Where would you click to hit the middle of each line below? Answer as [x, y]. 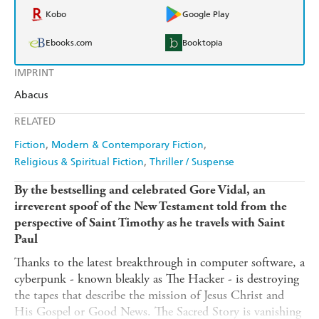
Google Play [206, 15]
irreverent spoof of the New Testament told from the [151, 206]
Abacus [31, 95]
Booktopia [203, 43]
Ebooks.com [69, 43]
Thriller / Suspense [192, 162]
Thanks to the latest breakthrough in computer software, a [159, 263]
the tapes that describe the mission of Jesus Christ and [149, 296]
